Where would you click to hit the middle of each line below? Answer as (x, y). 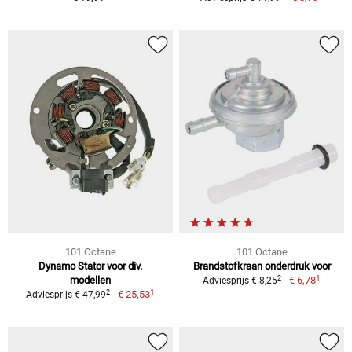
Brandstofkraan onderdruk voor (262, 266)
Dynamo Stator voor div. (90, 266)
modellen (90, 280)
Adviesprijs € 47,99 (66, 295)
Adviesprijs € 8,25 (240, 281)
